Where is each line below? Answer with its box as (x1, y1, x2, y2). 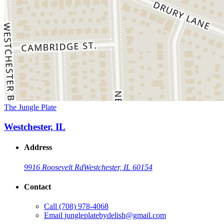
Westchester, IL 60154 (83, 162, 152, 171)
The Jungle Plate (4, 103, 56, 112)
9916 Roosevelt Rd (24, 162, 83, 171)
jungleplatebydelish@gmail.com (64, 211, 166, 220)
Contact (24, 182, 51, 191)
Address (24, 143, 52, 152)
